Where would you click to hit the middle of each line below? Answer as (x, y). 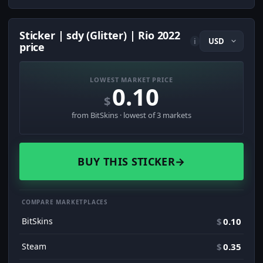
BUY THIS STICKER (127, 162)
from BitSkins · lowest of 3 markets (131, 115)
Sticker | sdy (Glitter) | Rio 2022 (100, 36)
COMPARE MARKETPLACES (65, 202)
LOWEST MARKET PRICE (131, 80)
